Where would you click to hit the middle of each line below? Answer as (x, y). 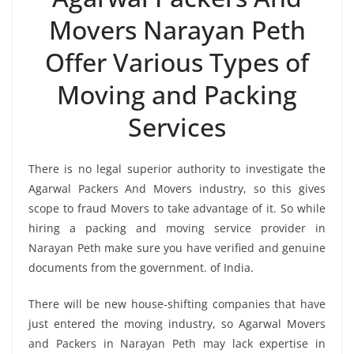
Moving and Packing (177, 94)
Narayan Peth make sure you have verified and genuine (177, 247)
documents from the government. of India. (141, 267)
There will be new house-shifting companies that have (177, 303)
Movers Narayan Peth (177, 29)
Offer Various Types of (177, 62)
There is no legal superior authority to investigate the (177, 168)
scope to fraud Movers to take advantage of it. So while (177, 208)
